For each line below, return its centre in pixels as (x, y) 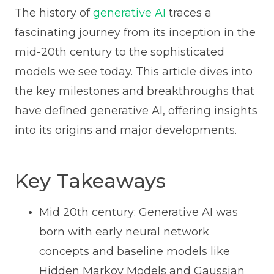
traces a (188, 13)
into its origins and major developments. (125, 131)
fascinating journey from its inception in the (135, 33)
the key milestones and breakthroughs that (134, 91)
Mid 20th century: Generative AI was (138, 213)
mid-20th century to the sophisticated (119, 52)
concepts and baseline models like (134, 252)
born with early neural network (124, 232)
